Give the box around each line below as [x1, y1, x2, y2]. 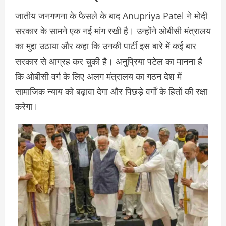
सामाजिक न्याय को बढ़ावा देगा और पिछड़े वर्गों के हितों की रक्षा [15, 85, 207, 97]
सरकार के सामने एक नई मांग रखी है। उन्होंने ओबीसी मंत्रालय [15, 24, 211, 37]
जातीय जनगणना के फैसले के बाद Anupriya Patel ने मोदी [15, 9, 207, 22]
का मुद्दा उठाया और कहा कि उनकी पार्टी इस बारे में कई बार [15, 39, 196, 52]
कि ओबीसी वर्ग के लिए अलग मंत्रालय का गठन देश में [15, 70, 182, 82]
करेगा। [15, 100, 38, 112]
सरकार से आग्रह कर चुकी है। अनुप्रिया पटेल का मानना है [15, 54, 202, 67]
